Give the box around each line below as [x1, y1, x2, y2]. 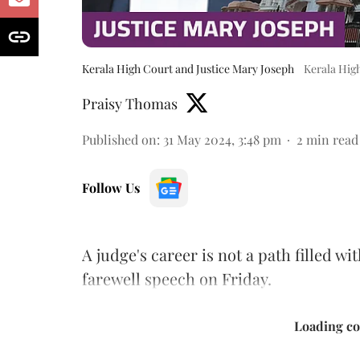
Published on [82, 130, 157, 148]
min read [306, 130, 358, 148]
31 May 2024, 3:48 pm [163, 130, 281, 148]
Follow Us [82, 178, 140, 196]
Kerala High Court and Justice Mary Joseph [82, 60, 294, 76]
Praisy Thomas [82, 93, 178, 113]
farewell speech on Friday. [82, 267, 272, 289]
